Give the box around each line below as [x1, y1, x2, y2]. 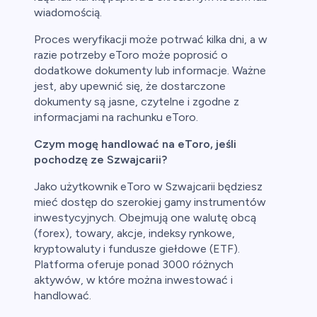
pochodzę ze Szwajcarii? [34, 153, 167, 167]
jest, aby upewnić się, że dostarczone [34, 79, 226, 93]
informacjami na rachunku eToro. [34, 110, 198, 125]
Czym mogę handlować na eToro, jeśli [34, 137, 236, 151]
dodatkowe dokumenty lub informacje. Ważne [34, 64, 266, 78]
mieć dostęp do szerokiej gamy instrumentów [34, 195, 266, 209]
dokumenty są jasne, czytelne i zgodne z [34, 95, 239, 109]
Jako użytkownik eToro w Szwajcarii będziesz [34, 180, 263, 194]
